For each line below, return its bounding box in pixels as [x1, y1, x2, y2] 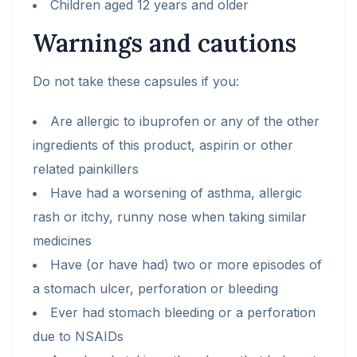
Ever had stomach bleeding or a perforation [50, 304, 316, 320]
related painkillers [33, 161, 139, 177]
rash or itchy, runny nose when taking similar [33, 209, 307, 225]
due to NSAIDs [33, 328, 124, 344]
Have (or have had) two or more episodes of [50, 257, 322, 273]
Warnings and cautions [33, 28, 296, 58]
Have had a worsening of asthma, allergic [50, 185, 302, 201]
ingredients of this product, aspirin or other [33, 137, 293, 153]
